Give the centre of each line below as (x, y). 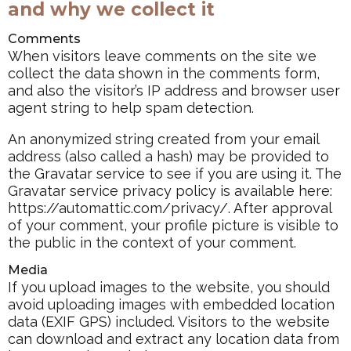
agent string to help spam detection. (131, 107)
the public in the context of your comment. (152, 242)
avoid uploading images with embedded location (171, 304)
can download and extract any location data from (174, 339)
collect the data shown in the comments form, (164, 73)
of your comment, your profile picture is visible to (173, 225)
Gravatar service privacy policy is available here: (170, 190)
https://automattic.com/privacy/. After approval (170, 208)
